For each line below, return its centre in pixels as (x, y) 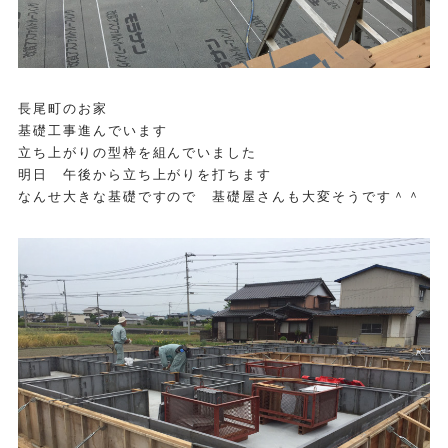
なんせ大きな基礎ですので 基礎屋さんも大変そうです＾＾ (220, 196)
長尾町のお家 (63, 108)
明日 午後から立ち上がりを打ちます (145, 174)
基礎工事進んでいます (93, 130)
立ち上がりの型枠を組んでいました (138, 152)
